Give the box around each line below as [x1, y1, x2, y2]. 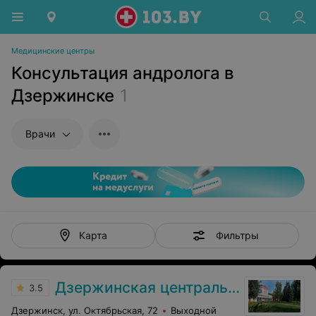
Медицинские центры [11, 46, 95, 56]
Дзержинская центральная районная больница [55, 279, 228, 296]
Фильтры [215, 229, 259, 241]
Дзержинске [11, 85, 114, 106]
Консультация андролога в [11, 63, 234, 83]
